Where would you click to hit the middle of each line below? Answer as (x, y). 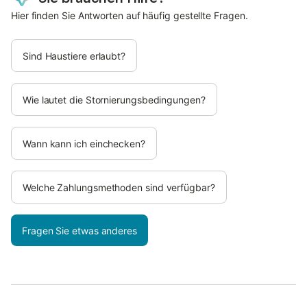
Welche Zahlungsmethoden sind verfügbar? (119, 187)
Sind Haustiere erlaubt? (74, 56)
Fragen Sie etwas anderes (79, 231)
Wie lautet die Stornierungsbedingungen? (114, 100)
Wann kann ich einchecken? (84, 144)
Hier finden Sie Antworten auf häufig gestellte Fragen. (130, 15)
